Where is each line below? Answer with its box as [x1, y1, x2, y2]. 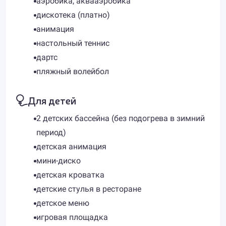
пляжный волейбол [36, 67, 109, 76]
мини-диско [36, 156, 81, 165]
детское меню [36, 198, 89, 208]
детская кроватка [36, 170, 104, 180]
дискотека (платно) [36, 10, 110, 20]
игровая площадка [36, 212, 108, 222]
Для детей [28, 93, 76, 107]
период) [36, 128, 66, 137]
